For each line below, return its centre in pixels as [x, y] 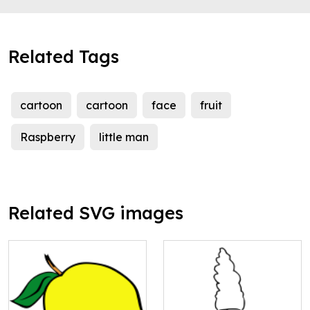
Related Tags [64, 57]
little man [124, 137]
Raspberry [48, 137]
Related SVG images [96, 213]
